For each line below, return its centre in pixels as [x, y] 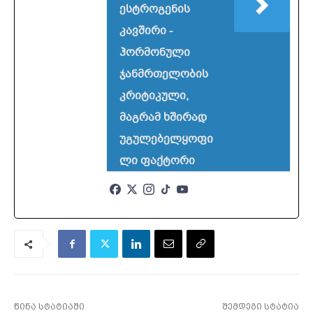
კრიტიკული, [154, 96]
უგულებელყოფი [166, 139]
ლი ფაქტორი [157, 161]
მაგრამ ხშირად [163, 118]
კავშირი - [146, 31]
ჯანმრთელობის [164, 74]
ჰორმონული [155, 53]
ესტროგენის [155, 9]
